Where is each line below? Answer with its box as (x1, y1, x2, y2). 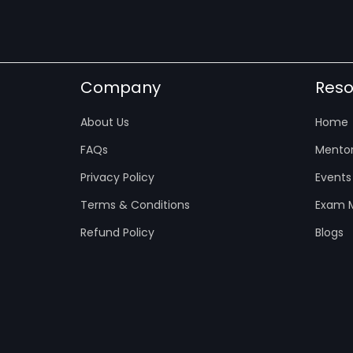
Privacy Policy (80, 169, 154, 186)
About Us (80, 114, 129, 131)
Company (80, 76, 161, 99)
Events (314, 169, 351, 186)
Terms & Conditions (80, 197, 190, 214)
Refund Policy (80, 225, 154, 241)
